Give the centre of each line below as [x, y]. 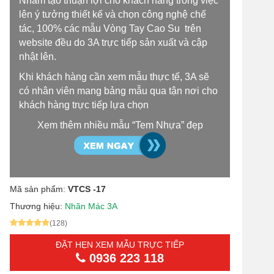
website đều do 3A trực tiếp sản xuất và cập [113, 43]
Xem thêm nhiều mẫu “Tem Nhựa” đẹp [120, 125]
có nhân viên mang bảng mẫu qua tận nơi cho [118, 91]
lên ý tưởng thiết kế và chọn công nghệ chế [113, 14]
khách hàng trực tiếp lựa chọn [84, 105]
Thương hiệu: [37, 206]
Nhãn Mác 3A [91, 206]
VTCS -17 [87, 189]
